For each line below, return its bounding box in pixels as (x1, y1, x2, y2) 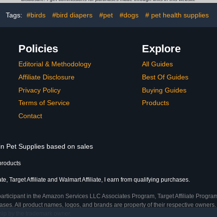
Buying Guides (141, 86, 186, 94)
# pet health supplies (145, 11, 209, 19)
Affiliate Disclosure (18, 73, 75, 81)
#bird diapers (52, 11, 93, 19)
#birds (27, 11, 46, 19)
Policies (18, 43, 58, 55)
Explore (141, 43, 181, 55)
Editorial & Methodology (18, 60, 91, 68)
